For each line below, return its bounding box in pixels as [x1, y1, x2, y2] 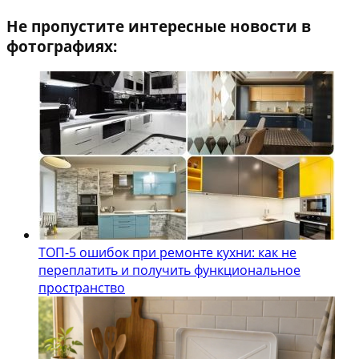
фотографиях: [6, 35, 117, 56]
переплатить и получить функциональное [38, 260, 301, 279]
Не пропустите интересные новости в [6, 15, 311, 36]
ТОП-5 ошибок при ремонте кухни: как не [38, 243, 296, 261]
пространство [38, 278, 125, 296]
